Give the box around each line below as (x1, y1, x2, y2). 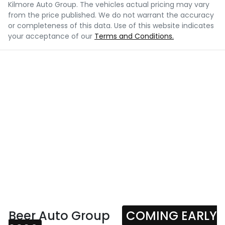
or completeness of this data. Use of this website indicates (8, 21, 214, 31)
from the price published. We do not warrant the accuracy (8, 10, 214, 21)
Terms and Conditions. (94, 31, 174, 42)
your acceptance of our (8, 31, 92, 42)
